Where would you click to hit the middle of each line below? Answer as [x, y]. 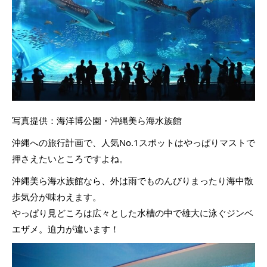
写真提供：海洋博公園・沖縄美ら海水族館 [97, 120]
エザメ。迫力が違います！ [66, 229]
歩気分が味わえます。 [57, 196]
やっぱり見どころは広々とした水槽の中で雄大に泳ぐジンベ [133, 212]
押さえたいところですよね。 [70, 158]
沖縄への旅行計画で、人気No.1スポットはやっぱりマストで [133, 142]
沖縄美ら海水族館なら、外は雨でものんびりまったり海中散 [133, 180]
